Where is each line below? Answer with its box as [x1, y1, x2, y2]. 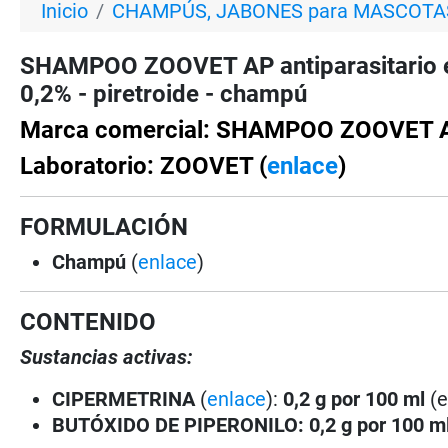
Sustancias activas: [20, 344, 194, 369]
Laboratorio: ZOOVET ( [20, 151, 268, 180]
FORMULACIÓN [20, 212, 189, 241]
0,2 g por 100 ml [278, 386, 431, 411]
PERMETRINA [71, 386, 201, 411]
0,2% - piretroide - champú [20, 79, 308, 108]
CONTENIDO [20, 307, 157, 336]
